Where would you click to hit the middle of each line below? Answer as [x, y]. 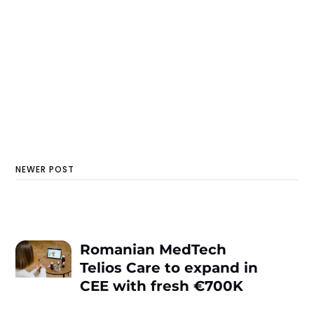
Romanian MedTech [153, 250]
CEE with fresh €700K [162, 286]
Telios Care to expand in [169, 268]
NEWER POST [45, 169]
